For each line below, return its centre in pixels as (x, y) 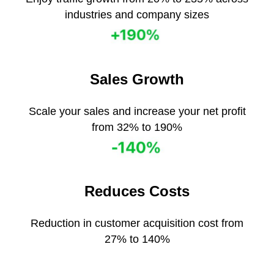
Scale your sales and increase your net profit (137, 111)
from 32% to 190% (137, 127)
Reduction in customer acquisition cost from (137, 223)
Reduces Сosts (137, 191)
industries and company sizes (137, 15)
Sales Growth (137, 79)
